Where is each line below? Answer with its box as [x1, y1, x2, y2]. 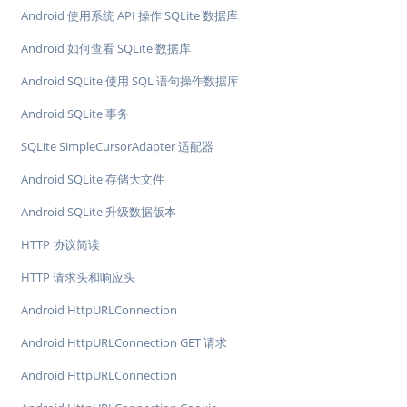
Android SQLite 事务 [21, 105, 129, 123]
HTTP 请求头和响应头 [21, 269, 135, 286]
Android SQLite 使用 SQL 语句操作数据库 [21, 73, 239, 90]
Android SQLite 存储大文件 [21, 171, 164, 188]
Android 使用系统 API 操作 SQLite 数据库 [21, 7, 238, 25]
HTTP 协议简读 [21, 236, 100, 253]
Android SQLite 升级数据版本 [21, 203, 176, 221]
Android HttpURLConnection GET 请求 [21, 334, 227, 352]
